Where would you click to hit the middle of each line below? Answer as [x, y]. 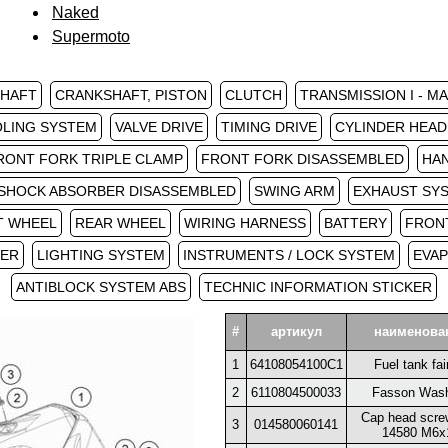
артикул [296, 331]
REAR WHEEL [120, 223]
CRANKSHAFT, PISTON [130, 95]
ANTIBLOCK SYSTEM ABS [101, 287]
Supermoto [91, 36]
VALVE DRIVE [158, 127]
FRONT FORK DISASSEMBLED [302, 159]
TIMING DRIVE [268, 127]
